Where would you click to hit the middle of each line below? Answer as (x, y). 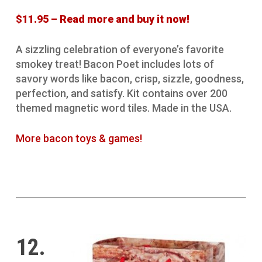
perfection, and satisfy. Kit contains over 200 (121, 94)
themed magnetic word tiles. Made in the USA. (123, 108)
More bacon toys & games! (79, 139)
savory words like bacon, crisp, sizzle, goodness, (130, 79)
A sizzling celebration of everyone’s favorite (120, 50)
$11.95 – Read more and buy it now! (102, 19)
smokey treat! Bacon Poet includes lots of (115, 64)
